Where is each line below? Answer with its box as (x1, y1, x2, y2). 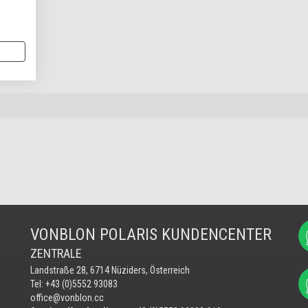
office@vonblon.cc (30, 292, 104, 303)
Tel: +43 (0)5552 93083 (30, 278, 118, 289)
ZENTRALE (30, 246, 82, 261)
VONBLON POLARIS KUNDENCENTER (30, 225, 272, 244)
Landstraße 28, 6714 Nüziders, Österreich (30, 265, 190, 276)
